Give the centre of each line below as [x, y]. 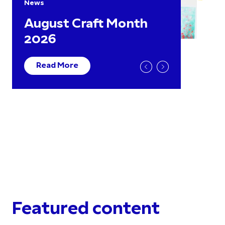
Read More [57, 66]
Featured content [86, 210]
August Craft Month [86, 25]
